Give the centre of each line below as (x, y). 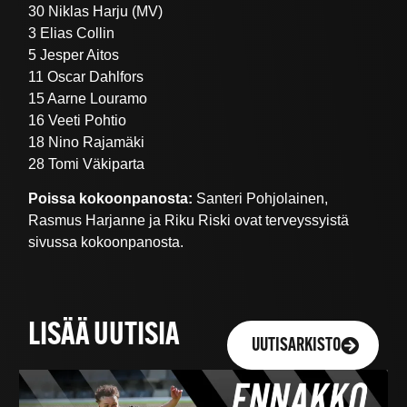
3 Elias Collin (72, 33)
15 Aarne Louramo (88, 98)
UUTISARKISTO (297, 347)
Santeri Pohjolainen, (261, 199)
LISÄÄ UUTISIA (104, 337)
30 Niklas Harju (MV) (96, 11)
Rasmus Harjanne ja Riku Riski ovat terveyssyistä (189, 221)
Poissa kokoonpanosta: (111, 199)
